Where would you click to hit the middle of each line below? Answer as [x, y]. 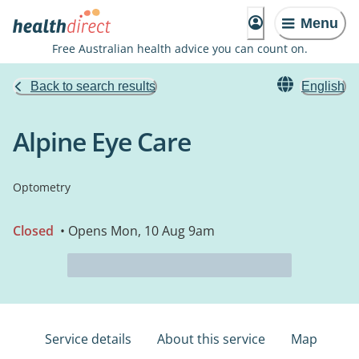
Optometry [42, 187]
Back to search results [93, 86]
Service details [88, 339]
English [323, 86]
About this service [211, 339]
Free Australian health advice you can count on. [179, 48]
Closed [33, 231]
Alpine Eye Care [102, 141]
